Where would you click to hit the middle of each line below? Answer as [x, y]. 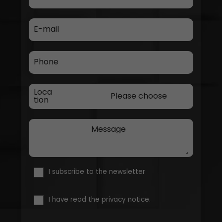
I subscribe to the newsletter [97, 171]
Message [108, 129]
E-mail [46, 29]
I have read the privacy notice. [99, 199]
